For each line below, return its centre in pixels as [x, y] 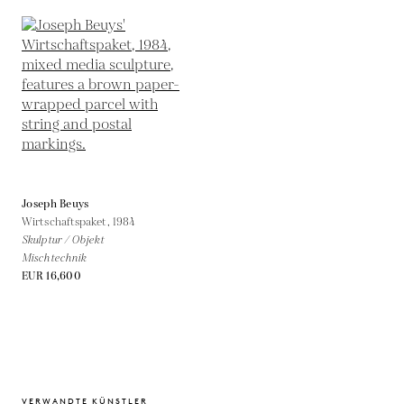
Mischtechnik [54, 258]
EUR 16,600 [51, 276]
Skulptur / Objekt [63, 240]
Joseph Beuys [55, 204]
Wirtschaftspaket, [67, 222]
